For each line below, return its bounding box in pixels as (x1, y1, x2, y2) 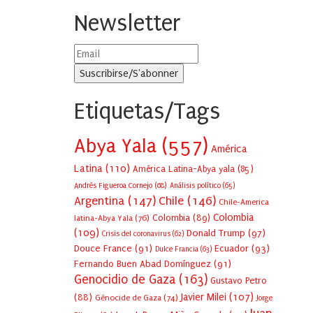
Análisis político (170, 181, 221, 191)
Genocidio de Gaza (74, 272, 175, 288)
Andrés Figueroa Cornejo (74, 181, 152, 191)
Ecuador (214, 243, 249, 254)
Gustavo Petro (210, 275, 267, 286)
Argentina (74, 194, 124, 208)
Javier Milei (181, 291, 226, 304)
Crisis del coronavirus (102, 230, 170, 239)
